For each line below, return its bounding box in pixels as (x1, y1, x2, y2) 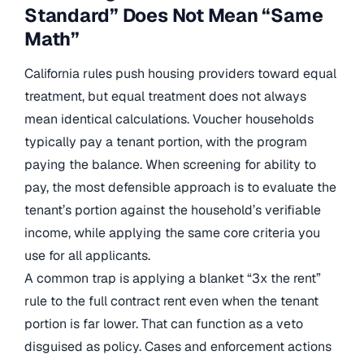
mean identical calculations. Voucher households (24, 110, 314, 128)
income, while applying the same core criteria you (24, 223, 320, 241)
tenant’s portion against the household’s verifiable (24, 201, 321, 219)
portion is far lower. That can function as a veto (24, 314, 303, 332)
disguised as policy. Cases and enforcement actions (24, 337, 331, 355)
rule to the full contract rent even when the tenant (24, 292, 318, 310)
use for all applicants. (24, 246, 150, 264)
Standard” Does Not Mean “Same (24, 3, 323, 28)
